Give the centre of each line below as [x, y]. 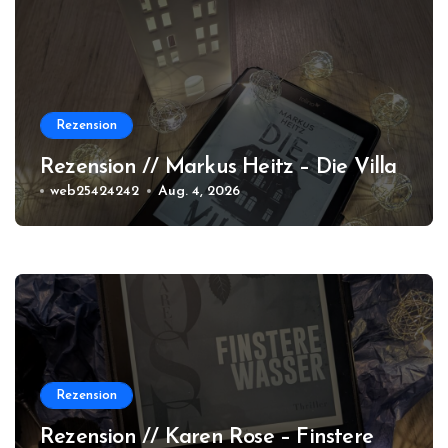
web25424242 [95, 191]
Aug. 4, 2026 [198, 191]
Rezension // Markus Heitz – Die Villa [218, 167]
